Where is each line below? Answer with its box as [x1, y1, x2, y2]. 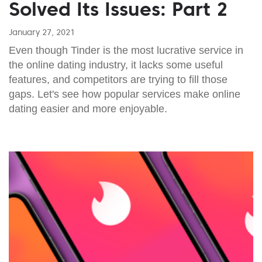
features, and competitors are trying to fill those [9, 73, 227, 85]
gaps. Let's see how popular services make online [9, 88, 240, 100]
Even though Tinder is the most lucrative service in [9, 44, 243, 56]
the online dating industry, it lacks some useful [9, 58, 223, 71]
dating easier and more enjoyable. [9, 102, 167, 115]
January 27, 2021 [9, 26, 75, 37]
